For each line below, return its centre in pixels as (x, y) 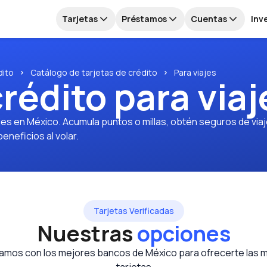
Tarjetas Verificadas (133, 211)
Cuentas (209, 19)
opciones (184, 233)
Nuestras (85, 233)
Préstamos (144, 19)
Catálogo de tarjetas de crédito (94, 72)
